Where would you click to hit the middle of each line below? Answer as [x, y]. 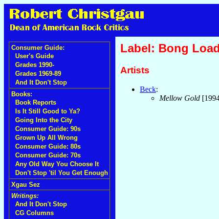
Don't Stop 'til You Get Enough [62, 173]
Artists [135, 70]
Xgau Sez [26, 185]
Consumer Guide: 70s [48, 155]
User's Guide [34, 56]
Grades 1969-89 [38, 74]
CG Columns [34, 213]
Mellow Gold [180, 98]
